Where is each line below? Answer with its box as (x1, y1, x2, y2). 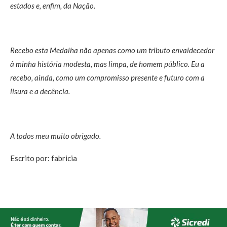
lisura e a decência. (10, 87, 70, 96)
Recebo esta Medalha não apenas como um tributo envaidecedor (10, 46, 214, 55)
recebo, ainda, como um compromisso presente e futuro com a (10, 73, 205, 83)
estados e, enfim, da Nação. (10, 1, 95, 11)
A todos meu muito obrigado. (10, 131, 101, 141)
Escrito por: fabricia (10, 154, 77, 163)
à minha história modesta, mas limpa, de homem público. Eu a (10, 59, 205, 69)
